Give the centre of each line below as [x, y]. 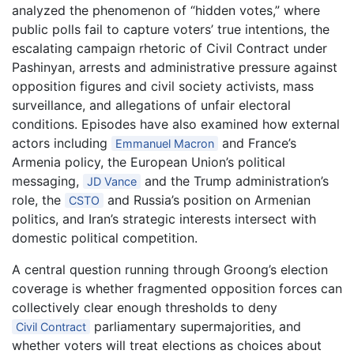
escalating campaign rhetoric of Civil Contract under [169, 48]
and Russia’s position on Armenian [207, 200]
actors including [62, 143]
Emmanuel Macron [165, 143]
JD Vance [112, 181]
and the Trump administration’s [235, 181]
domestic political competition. [105, 238]
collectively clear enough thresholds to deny [145, 307]
